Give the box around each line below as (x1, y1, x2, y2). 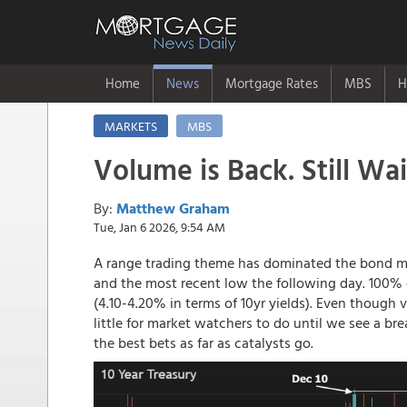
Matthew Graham (116, 197, 230, 219)
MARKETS (104, 116, 157, 135)
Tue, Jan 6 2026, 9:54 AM (94, 217, 225, 236)
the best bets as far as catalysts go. (94, 332, 313, 353)
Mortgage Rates (225, 73, 318, 94)
